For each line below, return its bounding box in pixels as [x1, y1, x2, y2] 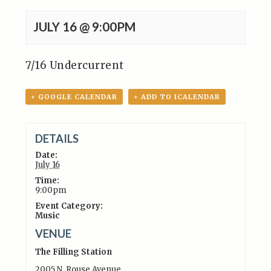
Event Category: [34, 200, 103, 211]
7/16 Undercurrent [25, 59, 124, 72]
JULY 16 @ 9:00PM [33, 19, 137, 34]
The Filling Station [34, 246, 112, 257]
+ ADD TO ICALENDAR [134, 93, 221, 101]
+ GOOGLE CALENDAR [31, 93, 118, 101]
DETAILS [34, 131, 79, 145]
